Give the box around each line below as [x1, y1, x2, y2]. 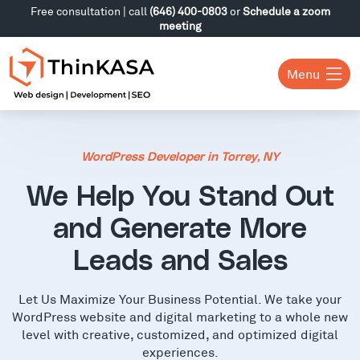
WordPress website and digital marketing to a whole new [12, 308, 348, 324]
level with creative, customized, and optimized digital [22, 325, 338, 342]
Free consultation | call [30, 4, 149, 18]
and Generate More [53, 215, 307, 243]
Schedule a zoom [242, 4, 330, 18]
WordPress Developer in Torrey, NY [80, 151, 280, 163]
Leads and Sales [72, 247, 288, 276]
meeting [158, 18, 202, 32]
